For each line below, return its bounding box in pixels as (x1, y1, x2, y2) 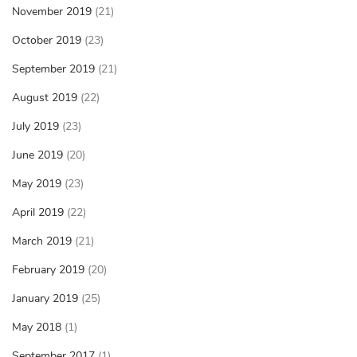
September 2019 (12, 61, 95, 77)
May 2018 (12, 320, 61, 335)
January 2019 (12, 291, 78, 307)
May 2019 (12, 176, 61, 192)
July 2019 (12, 119, 59, 135)
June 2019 (12, 147, 63, 163)
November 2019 (12, 4, 92, 20)
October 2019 (12, 33, 81, 49)
